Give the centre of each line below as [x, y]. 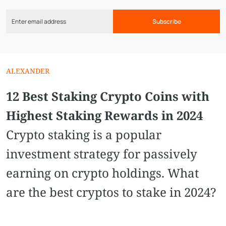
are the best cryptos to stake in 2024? [111, 192]
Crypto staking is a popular [84, 135]
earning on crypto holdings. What [102, 173]
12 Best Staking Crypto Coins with [108, 96]
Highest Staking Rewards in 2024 [104, 116]
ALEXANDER [28, 71]
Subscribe [166, 22]
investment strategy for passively [102, 154]
